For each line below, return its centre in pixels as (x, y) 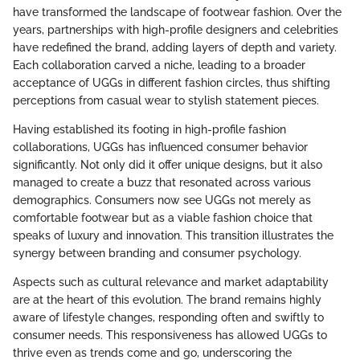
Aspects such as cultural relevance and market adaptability (171, 282)
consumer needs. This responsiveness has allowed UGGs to (170, 335)
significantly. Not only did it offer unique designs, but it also (168, 165)
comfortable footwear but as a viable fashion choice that (163, 218)
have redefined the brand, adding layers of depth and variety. (175, 48)
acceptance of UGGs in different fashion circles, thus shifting (172, 83)
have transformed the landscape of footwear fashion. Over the (177, 12)
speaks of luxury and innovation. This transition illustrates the (173, 236)
